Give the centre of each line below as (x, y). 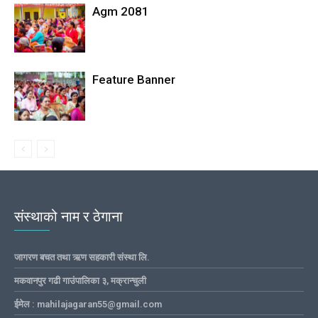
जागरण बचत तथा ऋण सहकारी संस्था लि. (82, 257)
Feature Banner (134, 79)
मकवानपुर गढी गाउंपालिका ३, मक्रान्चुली (80, 280)
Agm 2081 (121, 11)
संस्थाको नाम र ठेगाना (68, 216)
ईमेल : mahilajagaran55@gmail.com (88, 304)
